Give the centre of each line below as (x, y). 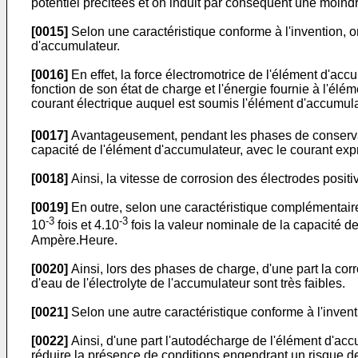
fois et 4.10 (87, 225)
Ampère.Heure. (74, 240)
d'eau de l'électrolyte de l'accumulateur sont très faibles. (188, 283)
